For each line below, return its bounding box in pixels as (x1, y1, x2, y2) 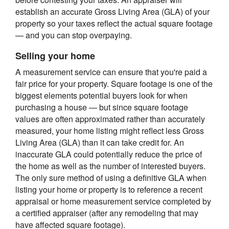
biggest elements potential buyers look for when (15, 89, 188, 102)
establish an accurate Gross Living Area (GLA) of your (15, 6, 210, 18)
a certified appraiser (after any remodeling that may (15, 207, 198, 219)
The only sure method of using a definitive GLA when (15, 172, 207, 184)
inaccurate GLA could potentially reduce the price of (15, 148, 202, 161)
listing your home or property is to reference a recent (15, 184, 202, 196)
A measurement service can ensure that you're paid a (15, 66, 207, 78)
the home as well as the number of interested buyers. (15, 160, 205, 172)
